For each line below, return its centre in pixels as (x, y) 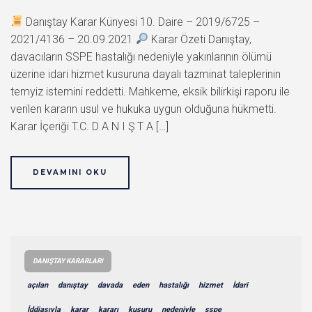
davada (110, 285)
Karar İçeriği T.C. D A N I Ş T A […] (89, 126)
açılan (38, 285)
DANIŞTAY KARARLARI (68, 260)
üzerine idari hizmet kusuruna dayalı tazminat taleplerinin (146, 74)
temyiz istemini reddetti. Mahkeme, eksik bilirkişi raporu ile (150, 91)
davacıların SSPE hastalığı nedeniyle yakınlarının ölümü (141, 56)
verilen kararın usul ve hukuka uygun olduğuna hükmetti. (143, 109)
